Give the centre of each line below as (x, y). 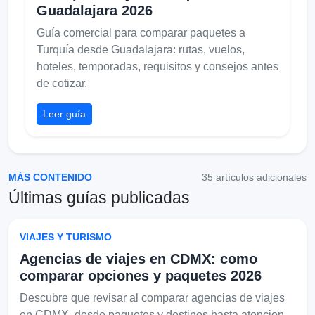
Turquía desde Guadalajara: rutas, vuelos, (141, 49)
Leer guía (64, 114)
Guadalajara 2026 (95, 10)
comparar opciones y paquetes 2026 (141, 275)
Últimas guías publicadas (99, 197)
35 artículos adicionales (254, 177)
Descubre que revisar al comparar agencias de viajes (152, 297)
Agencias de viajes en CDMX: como (139, 258)
